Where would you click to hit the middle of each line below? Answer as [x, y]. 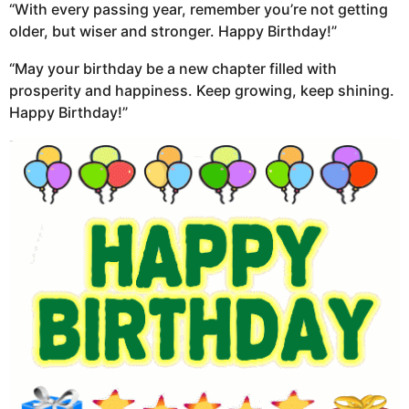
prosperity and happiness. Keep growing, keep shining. [202, 90]
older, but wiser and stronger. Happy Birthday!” [173, 31]
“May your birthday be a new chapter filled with [173, 68]
